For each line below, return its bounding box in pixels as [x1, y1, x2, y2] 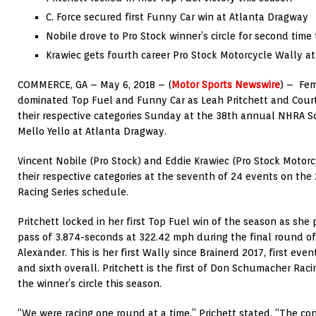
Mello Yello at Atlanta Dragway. [18, 126, 166, 138]
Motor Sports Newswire [171, 79, 280, 91]
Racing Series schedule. [18, 186, 128, 198]
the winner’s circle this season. [18, 278, 162, 290]
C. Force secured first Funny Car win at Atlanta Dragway [46, 11, 308, 23]
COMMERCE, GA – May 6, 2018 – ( [18, 79, 171, 91]
